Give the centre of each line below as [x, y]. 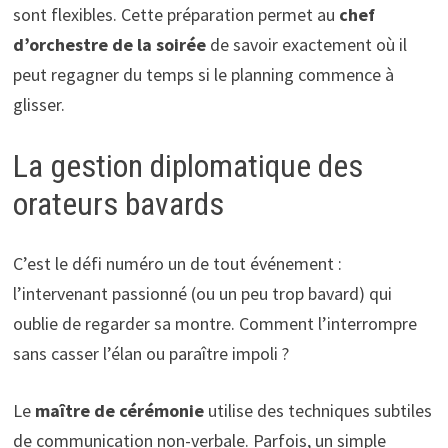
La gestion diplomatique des [187, 165]
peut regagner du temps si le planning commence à [203, 74]
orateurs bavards [118, 203]
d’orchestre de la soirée [109, 44]
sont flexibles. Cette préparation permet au [175, 14]
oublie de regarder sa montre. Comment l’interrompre [214, 324]
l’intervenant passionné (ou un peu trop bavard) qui [202, 294]
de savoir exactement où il [306, 44]
